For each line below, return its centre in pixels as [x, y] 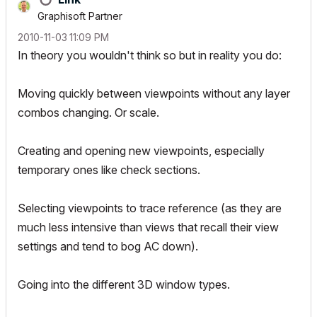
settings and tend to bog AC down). [108, 246]
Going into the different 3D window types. [124, 284]
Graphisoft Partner [80, 16]
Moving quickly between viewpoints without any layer [154, 93]
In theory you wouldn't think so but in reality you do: [150, 55]
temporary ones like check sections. [109, 170]
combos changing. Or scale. [88, 113]
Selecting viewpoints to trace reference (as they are [150, 208]
